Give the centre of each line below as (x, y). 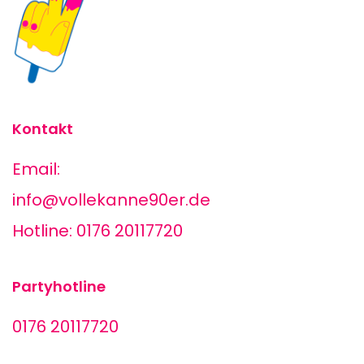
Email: (36, 169)
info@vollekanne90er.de (111, 200)
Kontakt (43, 129)
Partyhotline (59, 286)
